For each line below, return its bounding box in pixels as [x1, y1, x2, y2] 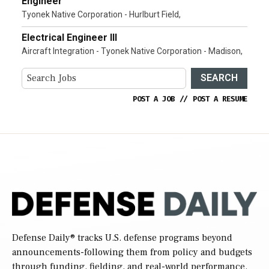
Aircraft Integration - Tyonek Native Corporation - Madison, [22, 46, 243, 56]
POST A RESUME [193, 94, 247, 104]
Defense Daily [12, 231, 70, 244]
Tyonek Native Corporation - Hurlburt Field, [22, 9, 181, 19]
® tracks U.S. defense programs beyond [70, 231, 232, 244]
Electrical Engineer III [22, 31, 117, 43]
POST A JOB [133, 94, 175, 104]
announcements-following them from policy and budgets [12, 246, 252, 258]
